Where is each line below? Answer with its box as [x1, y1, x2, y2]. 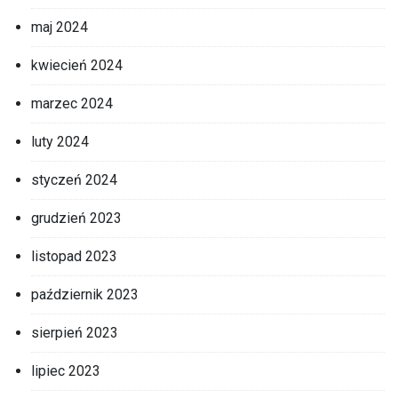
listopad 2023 [31, 247, 117, 265]
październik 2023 [31, 285, 139, 303]
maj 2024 [31, 18, 88, 36]
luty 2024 [31, 132, 89, 150]
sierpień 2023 [31, 323, 118, 341]
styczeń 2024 [31, 171, 117, 188]
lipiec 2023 [31, 362, 100, 379]
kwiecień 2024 [31, 56, 123, 74]
